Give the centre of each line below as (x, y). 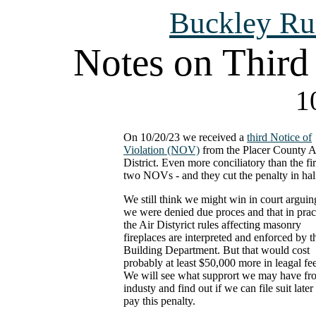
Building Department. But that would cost (217, 250)
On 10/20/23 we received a (185, 137)
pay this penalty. (159, 301)
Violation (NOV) (162, 150)
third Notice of (279, 137)
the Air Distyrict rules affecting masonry (212, 225)
